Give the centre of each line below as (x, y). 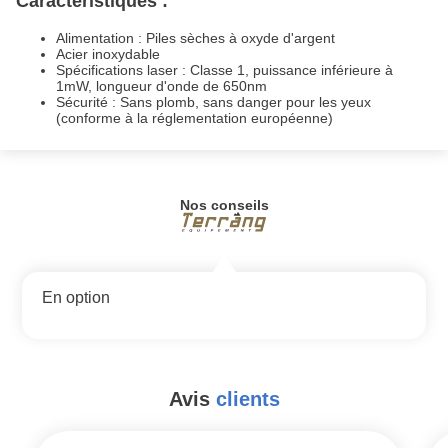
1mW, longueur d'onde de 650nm (161, 85)
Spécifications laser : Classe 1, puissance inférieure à (224, 69)
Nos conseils (224, 204)
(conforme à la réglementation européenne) (194, 117)
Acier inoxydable (108, 53)
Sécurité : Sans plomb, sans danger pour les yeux (213, 101)
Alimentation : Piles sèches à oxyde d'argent (195, 37)
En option (76, 298)
